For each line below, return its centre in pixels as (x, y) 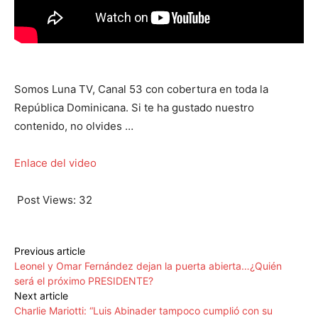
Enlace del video (55, 163)
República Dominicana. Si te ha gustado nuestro (134, 108)
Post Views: (46, 200)
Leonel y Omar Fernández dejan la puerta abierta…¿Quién (148, 266)
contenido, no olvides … (74, 126)
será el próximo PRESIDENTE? (84, 281)
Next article (41, 296)
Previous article (50, 251)
